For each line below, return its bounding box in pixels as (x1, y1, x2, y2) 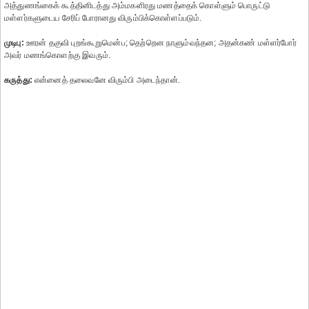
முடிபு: (4, 38, 24, 48)
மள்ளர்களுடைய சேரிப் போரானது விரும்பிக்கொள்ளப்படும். (4, 13, 202, 23)
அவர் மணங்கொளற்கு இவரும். (4, 50, 121, 60)
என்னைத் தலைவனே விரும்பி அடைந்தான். (32, 75, 191, 85)
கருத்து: (4, 75, 32, 85)
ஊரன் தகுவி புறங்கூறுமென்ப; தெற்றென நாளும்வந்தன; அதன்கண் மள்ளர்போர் (23, 38, 297, 48)
